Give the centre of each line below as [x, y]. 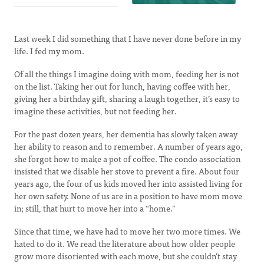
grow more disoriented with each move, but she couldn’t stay [126, 256]
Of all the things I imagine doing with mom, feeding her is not [127, 74]
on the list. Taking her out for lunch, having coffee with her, [122, 86]
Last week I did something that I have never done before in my [128, 38]
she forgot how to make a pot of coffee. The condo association [127, 159]
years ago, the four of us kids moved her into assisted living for [128, 183]
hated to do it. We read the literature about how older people [125, 243]
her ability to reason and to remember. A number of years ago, [128, 146]
